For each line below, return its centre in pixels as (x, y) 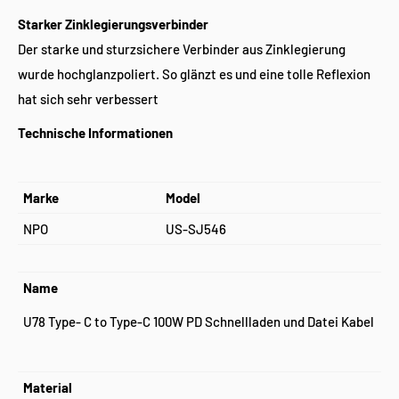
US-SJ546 (196, 228)
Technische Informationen (97, 133)
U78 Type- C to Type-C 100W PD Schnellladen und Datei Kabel (199, 322)
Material (48, 387)
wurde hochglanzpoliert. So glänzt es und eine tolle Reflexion (194, 73)
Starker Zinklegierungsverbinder (113, 24)
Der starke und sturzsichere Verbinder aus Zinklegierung (182, 49)
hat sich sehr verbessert (88, 98)
